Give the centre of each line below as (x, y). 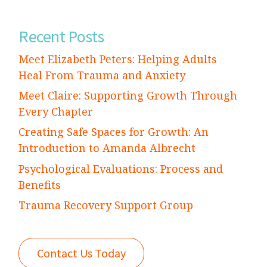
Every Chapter (56, 112)
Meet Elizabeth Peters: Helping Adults (118, 59)
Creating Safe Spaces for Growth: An (114, 132)
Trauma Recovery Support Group (106, 205)
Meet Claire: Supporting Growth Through (128, 96)
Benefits (40, 184)
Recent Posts (61, 37)
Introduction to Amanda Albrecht (107, 148)
